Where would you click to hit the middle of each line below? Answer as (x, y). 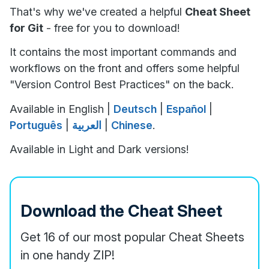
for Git (26, 28)
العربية (87, 125)
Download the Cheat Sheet (121, 211)
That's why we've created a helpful (97, 11)
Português (36, 125)
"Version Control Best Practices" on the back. (122, 85)
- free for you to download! (111, 28)
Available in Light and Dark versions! (99, 150)
